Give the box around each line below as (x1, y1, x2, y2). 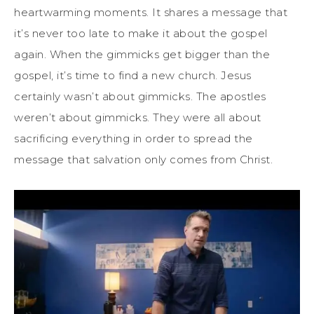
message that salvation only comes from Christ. (14, 153, 273, 167)
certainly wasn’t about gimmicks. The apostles (14, 90, 266, 104)
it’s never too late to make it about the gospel (14, 27, 268, 41)
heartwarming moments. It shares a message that (14, 6, 287, 20)
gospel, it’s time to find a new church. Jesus (14, 69, 252, 83)
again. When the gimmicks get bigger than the (14, 48, 270, 62)
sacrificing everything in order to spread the (14, 132, 253, 146)
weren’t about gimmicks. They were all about (14, 111, 261, 125)
